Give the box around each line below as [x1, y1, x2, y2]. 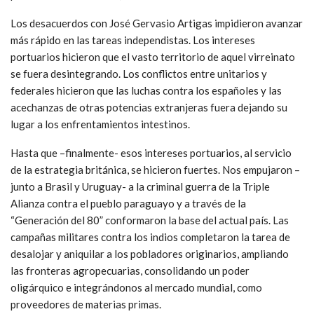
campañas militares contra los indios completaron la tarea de [11, 230, 290, 243]
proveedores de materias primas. [11, 297, 161, 310]
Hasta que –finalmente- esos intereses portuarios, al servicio [11, 146, 292, 159]
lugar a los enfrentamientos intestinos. [11, 117, 190, 130]
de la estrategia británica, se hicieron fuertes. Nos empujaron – [11, 163, 300, 176]
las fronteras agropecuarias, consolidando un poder [11, 264, 250, 277]
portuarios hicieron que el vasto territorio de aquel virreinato [11, 50, 295, 63]
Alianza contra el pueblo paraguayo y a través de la [11, 196, 246, 210]
